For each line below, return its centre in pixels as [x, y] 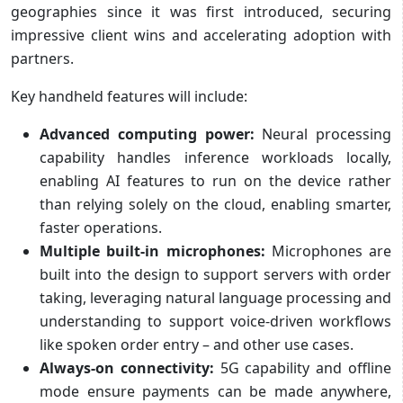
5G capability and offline [303, 367]
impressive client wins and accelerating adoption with [201, 35]
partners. [42, 58]
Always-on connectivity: [127, 367]
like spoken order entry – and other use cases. [197, 344]
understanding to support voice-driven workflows [215, 321]
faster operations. [101, 227]
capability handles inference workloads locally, [215, 157]
